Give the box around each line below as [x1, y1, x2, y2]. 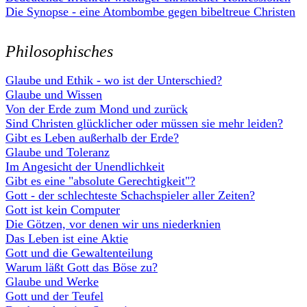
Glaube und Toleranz [5, 145, 110, 159]
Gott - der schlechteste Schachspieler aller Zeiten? [5, 188, 255, 202]
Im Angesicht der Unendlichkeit [5, 160, 164, 173]
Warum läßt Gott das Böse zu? [5, 260, 158, 274]
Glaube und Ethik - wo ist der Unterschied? [5, 73, 222, 87]
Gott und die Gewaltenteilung [5, 246, 153, 260]
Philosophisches [5, 42, 113, 60]
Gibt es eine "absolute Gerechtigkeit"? [5, 174, 195, 188]
